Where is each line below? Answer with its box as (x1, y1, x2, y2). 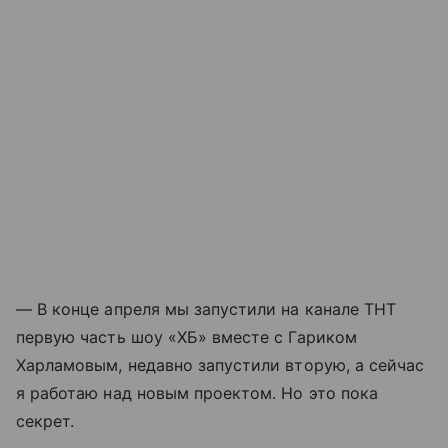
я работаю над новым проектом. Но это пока (16, 383, 378, 403)
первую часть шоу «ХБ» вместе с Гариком (16, 327, 357, 347)
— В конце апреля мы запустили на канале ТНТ (16, 299, 397, 319)
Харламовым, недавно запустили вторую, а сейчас (16, 355, 425, 375)
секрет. (16, 411, 75, 431)
